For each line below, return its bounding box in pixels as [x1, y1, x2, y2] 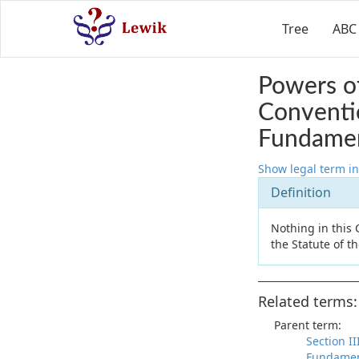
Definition [271, 184, 331, 201]
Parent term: [274, 317, 341, 333]
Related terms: [258, 292, 357, 311]
